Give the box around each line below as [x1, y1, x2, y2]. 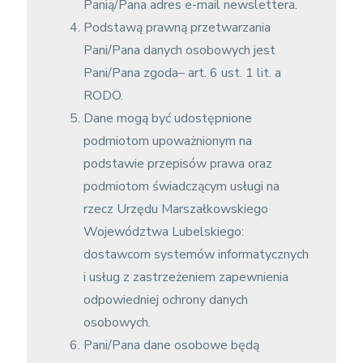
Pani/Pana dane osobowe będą [83, 336, 259, 354]
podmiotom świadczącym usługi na [83, 177, 280, 195]
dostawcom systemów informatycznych [83, 246, 309, 263]
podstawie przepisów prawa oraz [83, 155, 272, 173]
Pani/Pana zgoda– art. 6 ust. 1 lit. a [83, 64, 281, 82]
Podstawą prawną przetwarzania [83, 19, 271, 36]
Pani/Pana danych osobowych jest [83, 41, 275, 59]
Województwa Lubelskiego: [83, 223, 244, 241]
